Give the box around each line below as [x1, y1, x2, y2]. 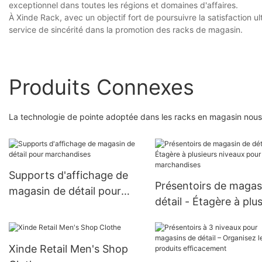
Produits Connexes [9, 74, 194, 100]
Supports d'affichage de [9, 169, 128, 182]
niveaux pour [154, 211, 219, 224]
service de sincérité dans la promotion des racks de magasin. [9, 25, 243, 35]
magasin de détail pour [9, 185, 121, 198]
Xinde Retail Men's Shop [9, 242, 128, 255]
